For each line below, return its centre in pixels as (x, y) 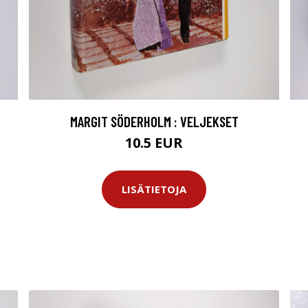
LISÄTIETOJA (154, 189)
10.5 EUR (154, 142)
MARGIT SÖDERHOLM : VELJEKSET (154, 121)
